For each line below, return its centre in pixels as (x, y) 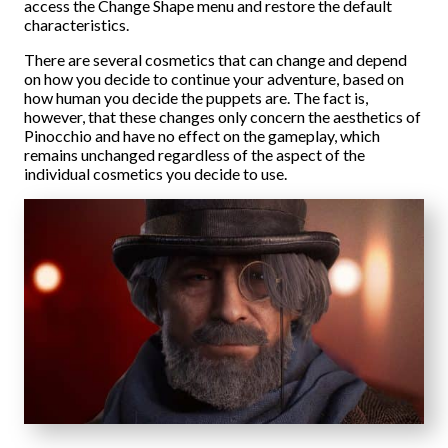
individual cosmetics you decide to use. (155, 173)
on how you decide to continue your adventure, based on (214, 78)
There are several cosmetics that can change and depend (215, 59)
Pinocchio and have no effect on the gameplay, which (202, 135)
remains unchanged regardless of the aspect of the (194, 154)
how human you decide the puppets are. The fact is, (196, 97)
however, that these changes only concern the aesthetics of (222, 116)
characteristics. (76, 24)
